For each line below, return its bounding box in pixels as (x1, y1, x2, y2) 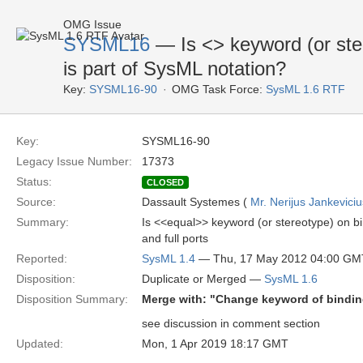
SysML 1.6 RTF (266, 83, 345, 96)
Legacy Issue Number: (16, 155, 132, 168)
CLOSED (147, 177, 184, 187)
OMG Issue (63, 18, 122, 31)
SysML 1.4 (142, 252, 195, 265)
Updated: (16, 337, 63, 350)
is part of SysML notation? (63, 58, 286, 79)
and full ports (142, 232, 208, 245)
